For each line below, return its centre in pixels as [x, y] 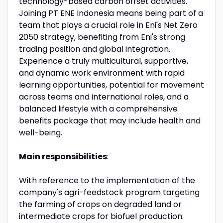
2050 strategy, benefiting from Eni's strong [102, 37]
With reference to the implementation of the [107, 180]
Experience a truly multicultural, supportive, [103, 61]
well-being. [40, 132]
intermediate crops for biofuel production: [101, 216]
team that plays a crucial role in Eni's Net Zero [108, 25]
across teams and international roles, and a [104, 97]
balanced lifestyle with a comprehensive [98, 109]
